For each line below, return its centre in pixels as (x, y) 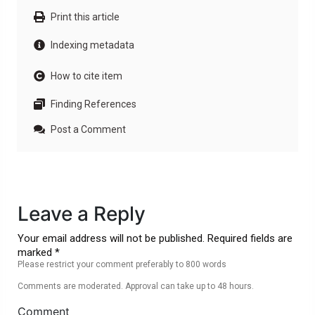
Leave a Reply (82, 214)
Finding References (94, 104)
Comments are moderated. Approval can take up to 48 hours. (136, 287)
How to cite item (86, 76)
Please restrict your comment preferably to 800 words (122, 265)
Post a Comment (88, 130)
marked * (39, 253)
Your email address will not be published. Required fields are (155, 239)
